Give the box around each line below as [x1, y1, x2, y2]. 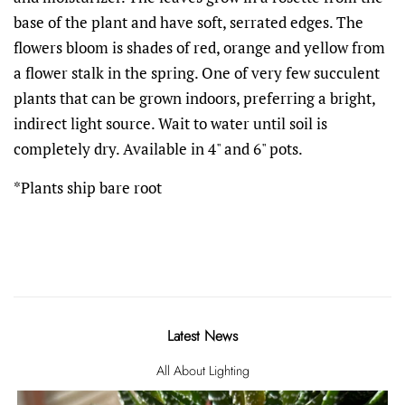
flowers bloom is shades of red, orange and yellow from [14, 36, 385, 58]
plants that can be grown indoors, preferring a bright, [14, 87, 375, 108]
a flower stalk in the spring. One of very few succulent [14, 61, 380, 83]
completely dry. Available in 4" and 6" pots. [14, 137, 303, 159]
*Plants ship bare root [14, 176, 162, 198]
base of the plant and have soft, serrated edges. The [14, 11, 363, 33]
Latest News [167, 325, 238, 346]
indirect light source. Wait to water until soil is [14, 112, 327, 134]
